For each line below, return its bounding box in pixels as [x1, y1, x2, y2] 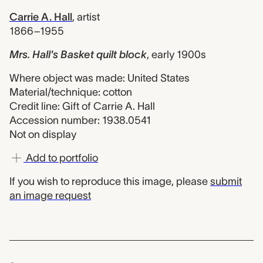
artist [77, 11, 100, 23]
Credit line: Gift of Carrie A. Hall [9, 100, 155, 112]
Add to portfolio [23, 152, 98, 164]
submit [210, 176, 242, 187]
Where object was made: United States [9, 72, 190, 84]
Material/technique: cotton [9, 86, 132, 98]
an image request [9, 190, 91, 201]
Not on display [9, 129, 76, 140]
